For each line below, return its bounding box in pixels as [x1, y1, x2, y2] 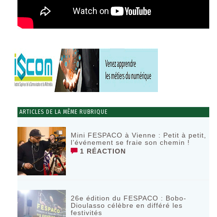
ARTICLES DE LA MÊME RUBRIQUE [17, 108, 108, 115]
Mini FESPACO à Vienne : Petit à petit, [71, 131, 207, 139]
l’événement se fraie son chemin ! [71, 139, 190, 146]
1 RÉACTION [77, 147, 126, 155]
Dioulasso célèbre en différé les [71, 201, 183, 209]
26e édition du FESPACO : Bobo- [71, 194, 187, 202]
